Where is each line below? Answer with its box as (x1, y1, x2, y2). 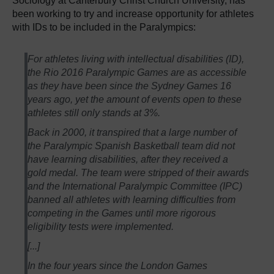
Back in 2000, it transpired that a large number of (28, 127, 237, 138)
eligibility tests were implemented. (28, 221, 174, 232)
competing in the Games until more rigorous (28, 207, 217, 218)
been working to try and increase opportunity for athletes (12, 8, 254, 19)
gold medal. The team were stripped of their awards (28, 167, 250, 178)
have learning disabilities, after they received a (28, 154, 229, 165)
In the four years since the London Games (28, 260, 208, 271)
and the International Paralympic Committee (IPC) (28, 180, 243, 191)
